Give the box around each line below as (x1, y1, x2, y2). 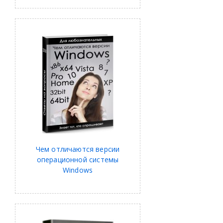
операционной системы (36, 155, 119, 165)
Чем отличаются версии (35, 144, 120, 154)
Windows (62, 165, 93, 175)
